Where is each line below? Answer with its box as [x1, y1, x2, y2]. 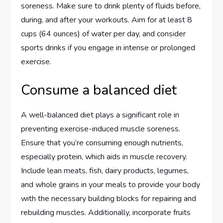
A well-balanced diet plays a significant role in [21, 110, 180, 120]
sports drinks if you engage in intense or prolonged [21, 42, 196, 53]
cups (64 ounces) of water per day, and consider [21, 28, 186, 39]
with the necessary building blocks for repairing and [21, 193, 197, 204]
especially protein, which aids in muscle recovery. [21, 151, 188, 162]
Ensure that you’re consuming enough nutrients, [21, 137, 184, 148]
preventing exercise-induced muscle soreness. [21, 123, 181, 134]
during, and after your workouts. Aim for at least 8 [21, 14, 193, 25]
